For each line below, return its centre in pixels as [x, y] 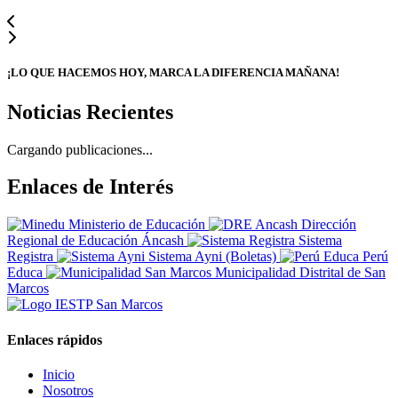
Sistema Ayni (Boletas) [212, 257]
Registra [30, 257]
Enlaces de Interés [90, 187]
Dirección [329, 225]
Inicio [59, 374]
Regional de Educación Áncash [96, 241]
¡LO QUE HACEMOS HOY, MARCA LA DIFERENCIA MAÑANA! [173, 73]
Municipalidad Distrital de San [300, 273]
